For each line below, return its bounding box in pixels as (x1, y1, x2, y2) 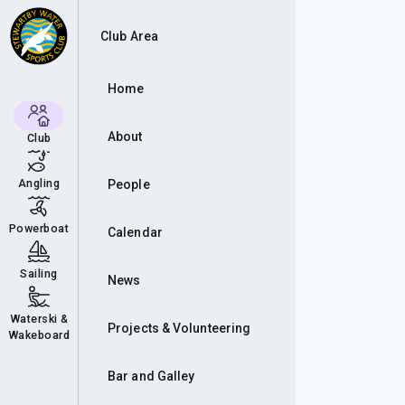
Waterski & (9, 312, 69, 325)
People (108, 177, 150, 192)
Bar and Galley (108, 369, 195, 383)
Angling (17, 176, 61, 190)
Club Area (100, 28, 158, 43)
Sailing (20, 267, 58, 280)
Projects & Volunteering (108, 321, 251, 335)
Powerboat (8, 221, 70, 235)
